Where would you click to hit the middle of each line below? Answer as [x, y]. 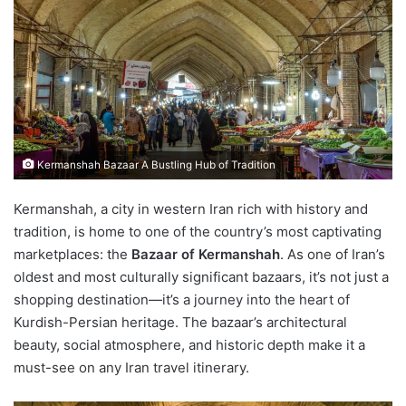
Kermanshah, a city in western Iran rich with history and [191, 208]
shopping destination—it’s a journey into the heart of [182, 299]
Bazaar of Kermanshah [206, 254]
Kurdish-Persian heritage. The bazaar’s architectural [180, 322]
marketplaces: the [72, 254]
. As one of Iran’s [333, 254]
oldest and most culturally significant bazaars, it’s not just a [201, 276]
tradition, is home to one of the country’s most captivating [198, 231]
